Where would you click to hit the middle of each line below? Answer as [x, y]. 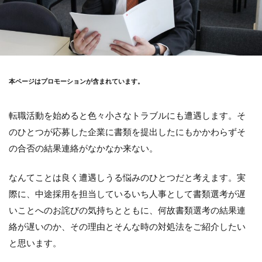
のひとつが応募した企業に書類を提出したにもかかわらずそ [127, 132]
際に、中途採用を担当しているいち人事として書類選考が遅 [127, 194]
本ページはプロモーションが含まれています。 [76, 81]
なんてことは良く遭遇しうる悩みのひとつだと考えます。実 [127, 178]
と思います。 [35, 243]
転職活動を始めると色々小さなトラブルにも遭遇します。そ [127, 116]
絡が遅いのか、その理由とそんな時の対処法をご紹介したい [127, 227]
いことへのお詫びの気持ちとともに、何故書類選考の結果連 [127, 211]
